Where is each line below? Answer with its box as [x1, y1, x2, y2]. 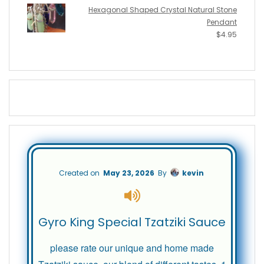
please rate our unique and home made [50, 241, 214, 255]
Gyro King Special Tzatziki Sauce [38, 214, 226, 231]
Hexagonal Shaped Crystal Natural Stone [88, 5, 237, 15]
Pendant [207, 17, 237, 28]
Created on [58, 168, 101, 179]
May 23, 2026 [103, 168, 154, 179]
